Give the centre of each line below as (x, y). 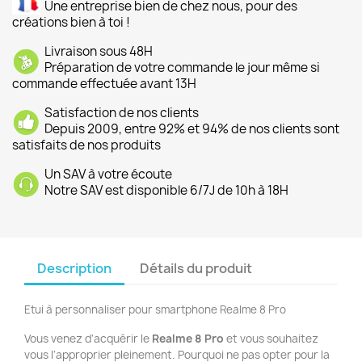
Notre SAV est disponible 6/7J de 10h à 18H (166, 190)
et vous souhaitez (272, 339)
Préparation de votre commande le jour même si (182, 67)
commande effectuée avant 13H (104, 84)
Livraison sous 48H (99, 51)
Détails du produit (196, 268)
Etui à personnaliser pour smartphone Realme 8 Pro (155, 309)
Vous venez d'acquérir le (88, 339)
